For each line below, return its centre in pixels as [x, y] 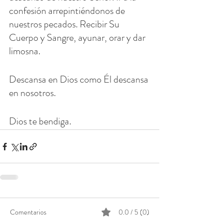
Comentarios [28, 212]
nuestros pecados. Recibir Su [65, 24]
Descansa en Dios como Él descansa [80, 80]
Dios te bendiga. [40, 121]
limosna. [25, 51]
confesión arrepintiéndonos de [68, 11]
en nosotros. [32, 93]
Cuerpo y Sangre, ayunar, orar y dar [78, 38]
